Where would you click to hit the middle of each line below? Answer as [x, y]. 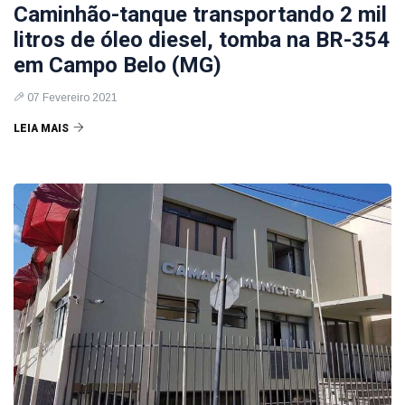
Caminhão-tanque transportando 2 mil [200, 14]
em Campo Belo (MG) [118, 65]
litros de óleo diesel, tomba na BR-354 [202, 40]
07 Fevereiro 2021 [72, 98]
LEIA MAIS [41, 128]
